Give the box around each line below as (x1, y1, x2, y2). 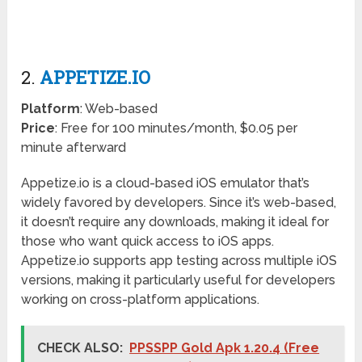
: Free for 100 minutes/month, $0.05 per (55, 120, 298, 137)
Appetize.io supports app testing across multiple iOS (21, 253, 338, 269)
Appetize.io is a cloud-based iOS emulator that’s (21, 175, 310, 192)
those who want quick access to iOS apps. (21, 234, 275, 250)
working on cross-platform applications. (21, 292, 260, 308)
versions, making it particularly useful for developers (21, 272, 336, 288)
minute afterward (21, 140, 127, 156)
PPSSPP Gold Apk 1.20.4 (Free (129, 340, 320, 356)
